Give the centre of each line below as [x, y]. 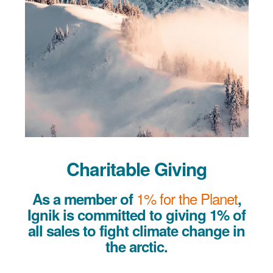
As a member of [84, 199]
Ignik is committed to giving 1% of [136, 215]
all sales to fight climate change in [136, 231]
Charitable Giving [136, 169]
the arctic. [136, 246]
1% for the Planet [187, 199]
